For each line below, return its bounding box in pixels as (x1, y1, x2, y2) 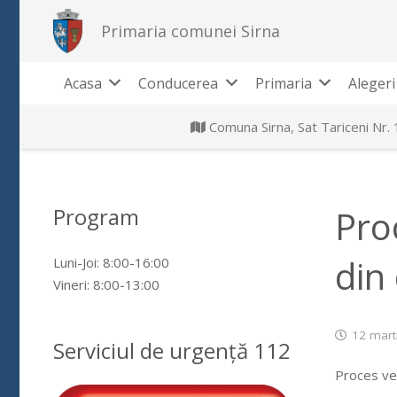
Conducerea (138, 74, 219, 93)
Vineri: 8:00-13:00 (52, 275, 160, 293)
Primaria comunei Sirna (100, 19, 280, 42)
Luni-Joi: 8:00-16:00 (52, 253, 169, 271)
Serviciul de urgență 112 (52, 335, 291, 365)
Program (52, 202, 139, 231)
